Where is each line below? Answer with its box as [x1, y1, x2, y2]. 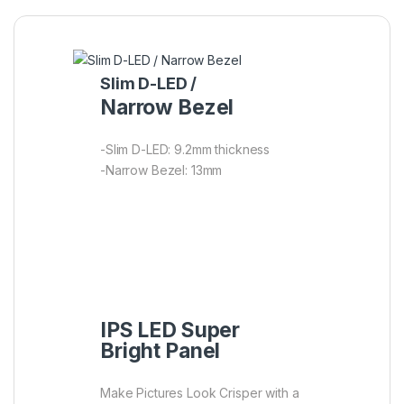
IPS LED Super [100, 317, 241, 343]
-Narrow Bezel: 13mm [100, 161, 223, 178]
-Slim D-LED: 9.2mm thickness [100, 141, 271, 157]
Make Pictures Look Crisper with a [100, 384, 299, 400]
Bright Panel [100, 337, 221, 363]
